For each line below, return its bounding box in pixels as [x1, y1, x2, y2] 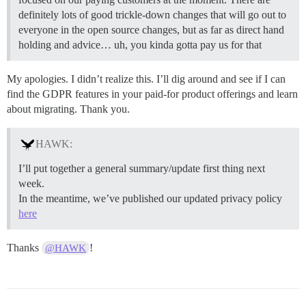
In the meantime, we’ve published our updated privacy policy [18, 192, 282, 204]
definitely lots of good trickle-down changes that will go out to [18, 9, 286, 21]
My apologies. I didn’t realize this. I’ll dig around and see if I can [7, 73, 286, 85]
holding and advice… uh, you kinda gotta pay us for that [18, 39, 262, 51]
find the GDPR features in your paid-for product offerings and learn [7, 88, 298, 100]
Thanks [7, 241, 42, 253]
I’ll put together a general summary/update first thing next [18, 162, 265, 174]
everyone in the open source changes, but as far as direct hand [18, 24, 284, 36]
